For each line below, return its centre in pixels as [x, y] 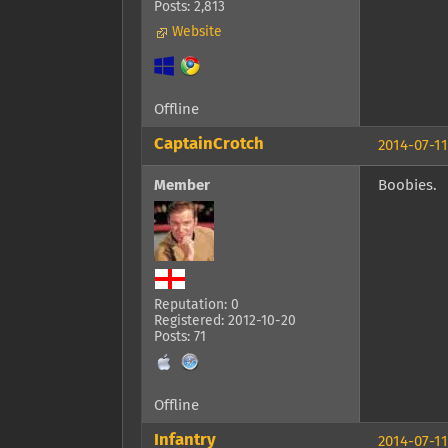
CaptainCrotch [209, 145]
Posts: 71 [180, 337]
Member [182, 186]
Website [197, 32]
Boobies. [407, 186]
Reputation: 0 [196, 305]
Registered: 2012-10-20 [225, 321]
